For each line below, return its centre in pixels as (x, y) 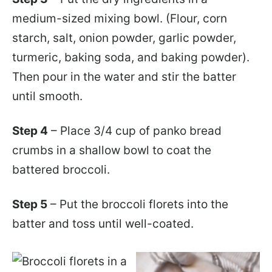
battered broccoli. (61, 169)
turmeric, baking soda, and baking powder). (131, 57)
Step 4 (30, 131)
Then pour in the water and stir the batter (124, 76)
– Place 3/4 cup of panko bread (135, 131)
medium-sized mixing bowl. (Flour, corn (120, 18)
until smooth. (47, 96)
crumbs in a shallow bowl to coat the (112, 150)
